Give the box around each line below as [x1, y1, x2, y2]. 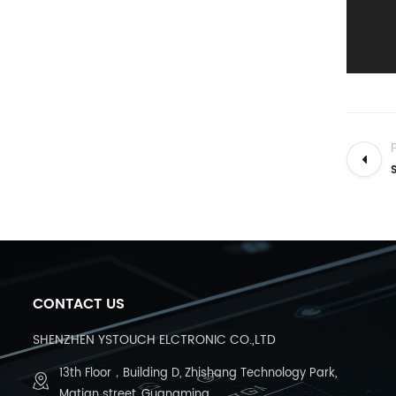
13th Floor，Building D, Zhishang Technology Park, [59, 364, 337, 383]
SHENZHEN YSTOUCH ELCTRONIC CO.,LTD [33, 330, 276, 350]
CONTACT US [33, 293, 125, 316]
